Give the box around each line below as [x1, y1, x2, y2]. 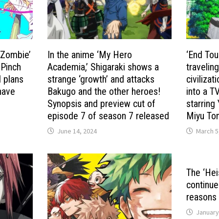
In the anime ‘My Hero [47, 49, 132, 61]
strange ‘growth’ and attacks [47, 73, 155, 86]
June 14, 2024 [57, 127, 97, 136]
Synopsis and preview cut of [47, 98, 156, 110]
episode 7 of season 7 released [47, 110, 170, 122]
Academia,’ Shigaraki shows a [47, 61, 159, 73]
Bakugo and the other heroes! [47, 86, 161, 98]
